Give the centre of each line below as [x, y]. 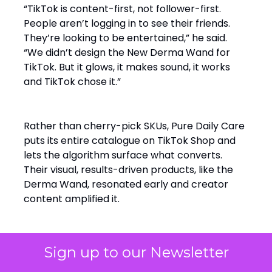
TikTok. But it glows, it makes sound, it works [127, 67]
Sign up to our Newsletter [136, 252]
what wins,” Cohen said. [79, 258]
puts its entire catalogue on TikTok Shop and [130, 141]
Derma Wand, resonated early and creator [126, 185]
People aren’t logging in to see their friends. [127, 24]
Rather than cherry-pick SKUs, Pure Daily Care [134, 126]
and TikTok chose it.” [72, 82]
